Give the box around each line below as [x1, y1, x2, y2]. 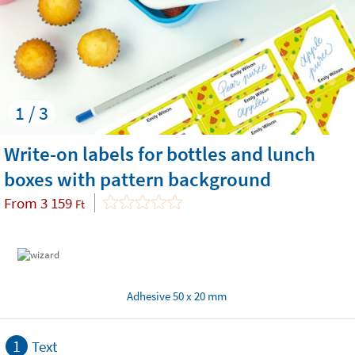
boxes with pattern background [4, 166, 271, 192]
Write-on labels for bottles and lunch [4, 141, 315, 166]
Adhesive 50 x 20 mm [127, 288, 227, 303]
